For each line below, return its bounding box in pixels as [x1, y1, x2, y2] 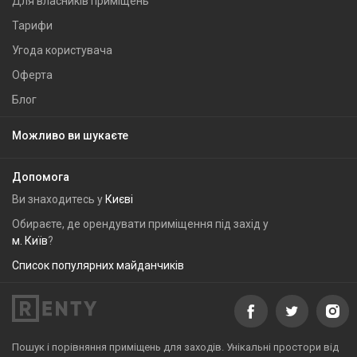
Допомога [12, 171, 69, 183]
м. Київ [12, 234, 48, 247]
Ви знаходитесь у [12, 193, 105, 206]
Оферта [12, 69, 53, 81]
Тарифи [12, 19, 53, 32]
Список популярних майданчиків [12, 259, 184, 272]
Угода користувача [12, 44, 112, 57]
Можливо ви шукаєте [12, 129, 128, 142]
